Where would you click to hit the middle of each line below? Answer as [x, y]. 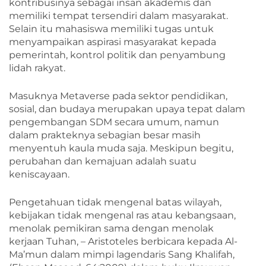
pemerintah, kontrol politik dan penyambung [117, 55]
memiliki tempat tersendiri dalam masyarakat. [118, 15]
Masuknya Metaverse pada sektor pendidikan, [118, 96]
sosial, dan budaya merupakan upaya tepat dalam [127, 109]
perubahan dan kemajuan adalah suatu [103, 161]
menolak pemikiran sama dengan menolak [111, 228]
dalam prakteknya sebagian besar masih [105, 135]
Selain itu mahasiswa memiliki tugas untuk [111, 28]
